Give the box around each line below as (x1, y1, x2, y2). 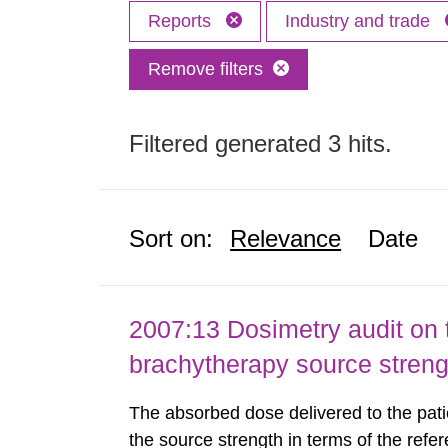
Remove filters (148, 59, 264, 79)
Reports (148, 11, 217, 31)
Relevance (230, 225, 342, 252)
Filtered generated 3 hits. (129, 130, 393, 157)
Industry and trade (285, 11, 436, 31)
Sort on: (129, 225, 214, 252)
